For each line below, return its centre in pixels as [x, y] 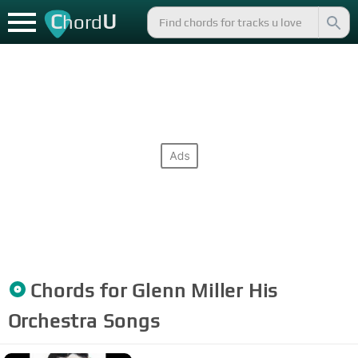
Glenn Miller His [205, 290]
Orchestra [52, 320]
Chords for [81, 290]
